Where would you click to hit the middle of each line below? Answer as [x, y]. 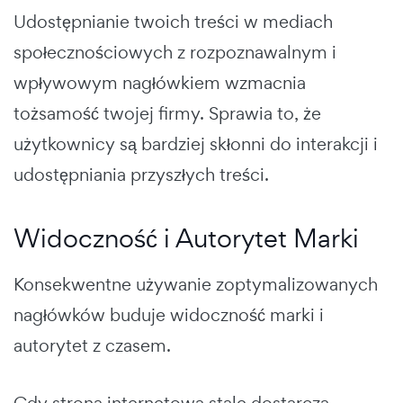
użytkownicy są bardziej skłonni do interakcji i [196, 144]
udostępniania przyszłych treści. [141, 175]
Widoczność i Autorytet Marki [186, 238]
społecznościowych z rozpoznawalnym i [175, 53]
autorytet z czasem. [92, 346]
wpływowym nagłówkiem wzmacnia [160, 83]
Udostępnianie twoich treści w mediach [173, 22]
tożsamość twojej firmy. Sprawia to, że [167, 114]
